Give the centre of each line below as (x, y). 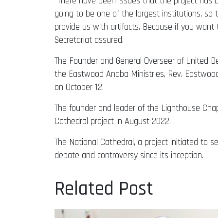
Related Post (104, 189)
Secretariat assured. (89, 40)
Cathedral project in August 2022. (113, 121)
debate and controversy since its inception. (129, 155)
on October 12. (79, 87)
